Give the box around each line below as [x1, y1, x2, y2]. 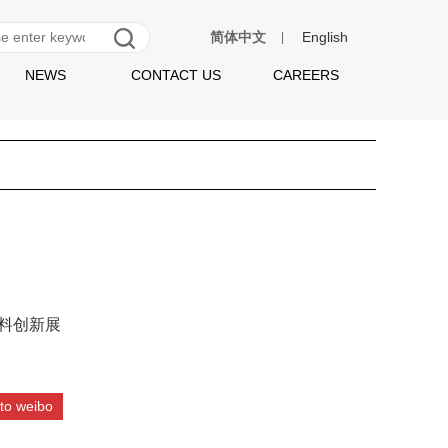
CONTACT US [130, 67, 221, 83]
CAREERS [272, 67, 339, 83]
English [301, 29, 348, 46]
